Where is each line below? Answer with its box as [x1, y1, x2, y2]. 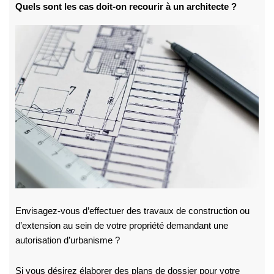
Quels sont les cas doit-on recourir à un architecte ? [15, 2, 237, 12]
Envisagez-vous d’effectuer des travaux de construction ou [15, 206, 250, 217]
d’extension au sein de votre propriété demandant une [15, 221, 228, 231]
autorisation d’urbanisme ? [15, 235, 120, 246]
